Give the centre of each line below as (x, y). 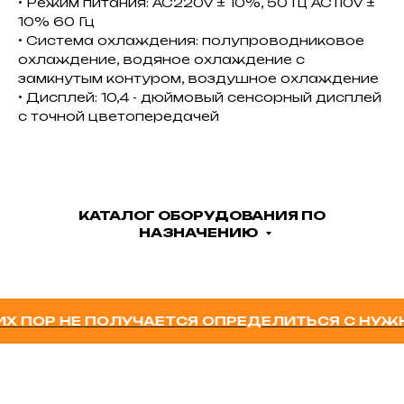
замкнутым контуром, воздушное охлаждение (198, 78)
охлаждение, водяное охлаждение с (161, 59)
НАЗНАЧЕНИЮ (199, 232)
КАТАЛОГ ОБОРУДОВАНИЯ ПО (202, 215)
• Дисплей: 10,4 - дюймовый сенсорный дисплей (200, 96)
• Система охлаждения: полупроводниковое (191, 40)
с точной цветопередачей (119, 115)
